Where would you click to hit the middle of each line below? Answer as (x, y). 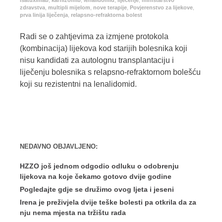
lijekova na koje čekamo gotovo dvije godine (96, 177)
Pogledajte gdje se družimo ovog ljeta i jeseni (97, 190)
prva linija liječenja (44, 15)
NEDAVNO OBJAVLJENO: (59, 147)
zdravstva (32, 8)
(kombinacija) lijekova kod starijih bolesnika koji (104, 49)
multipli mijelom (69, 8)
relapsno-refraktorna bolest (107, 15)
